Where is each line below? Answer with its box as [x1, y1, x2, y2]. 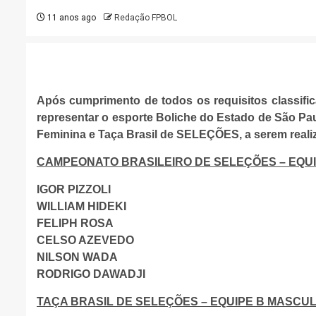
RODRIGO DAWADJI [37, 268, 145, 280]
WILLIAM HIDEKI [37, 200, 126, 212]
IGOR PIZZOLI [37, 183, 111, 195]
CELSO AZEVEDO [37, 234, 134, 246]
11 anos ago [45, 13, 96, 23]
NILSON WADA [37, 251, 118, 263]
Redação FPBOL [114, 13, 177, 23]
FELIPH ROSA [37, 217, 114, 229]
